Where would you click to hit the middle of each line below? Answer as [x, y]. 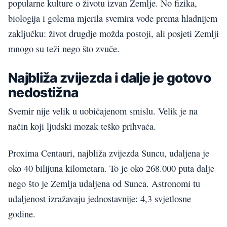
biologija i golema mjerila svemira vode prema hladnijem [113, 18]
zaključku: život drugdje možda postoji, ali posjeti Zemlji [113, 34]
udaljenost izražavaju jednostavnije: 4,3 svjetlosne [100, 198]
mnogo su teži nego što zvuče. [64, 49]
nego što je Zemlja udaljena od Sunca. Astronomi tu [104, 183]
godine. [22, 214]
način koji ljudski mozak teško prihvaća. [82, 126]
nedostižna [43, 92]
